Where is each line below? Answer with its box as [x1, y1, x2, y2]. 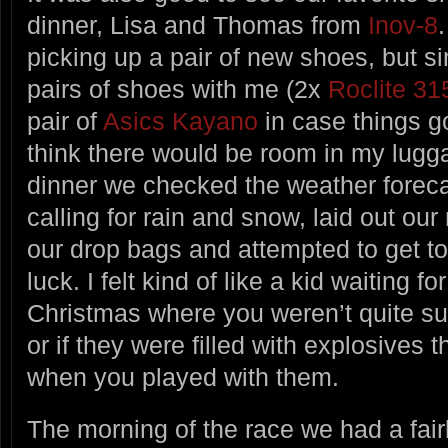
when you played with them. [27, 362, 339, 391]
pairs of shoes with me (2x [27, 74, 328, 103]
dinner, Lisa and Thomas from [27, 10, 368, 39]
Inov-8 [368, 10, 438, 39]
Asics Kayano [103, 106, 258, 135]
